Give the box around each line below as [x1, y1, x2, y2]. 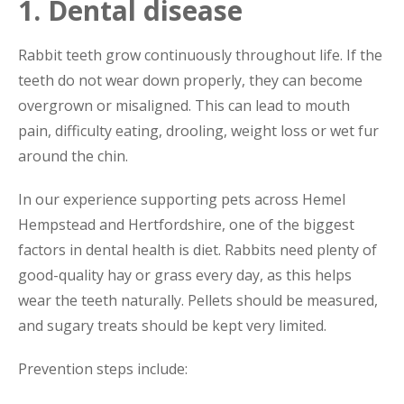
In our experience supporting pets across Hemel [18, 188, 345, 209]
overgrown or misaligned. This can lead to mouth [18, 95, 350, 115]
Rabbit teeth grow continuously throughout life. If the [18, 44, 382, 65]
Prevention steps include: [18, 358, 188, 379]
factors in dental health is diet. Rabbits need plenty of [18, 239, 377, 260]
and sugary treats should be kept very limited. [18, 315, 326, 335]
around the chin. [18, 145, 128, 166]
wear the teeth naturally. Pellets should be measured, [18, 289, 378, 310]
